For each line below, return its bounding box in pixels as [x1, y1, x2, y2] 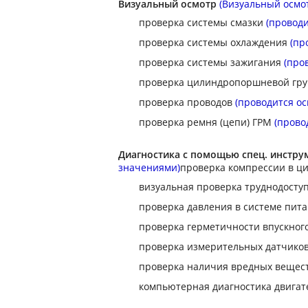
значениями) [118, 161, 180, 174]
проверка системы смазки [139, 16, 266, 29]
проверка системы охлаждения [139, 36, 290, 49]
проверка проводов [139, 96, 232, 109]
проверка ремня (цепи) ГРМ [139, 115, 274, 129]
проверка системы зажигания [139, 56, 284, 69]
